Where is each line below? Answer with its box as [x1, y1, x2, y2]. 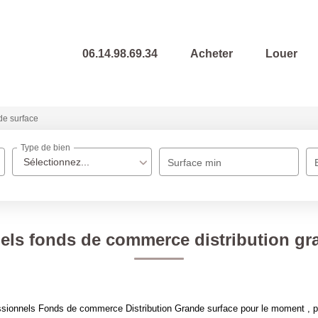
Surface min [168, 157, 222, 168]
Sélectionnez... [23, 156, 90, 168]
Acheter [190, 47, 233, 60]
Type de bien [21, 143, 71, 153]
